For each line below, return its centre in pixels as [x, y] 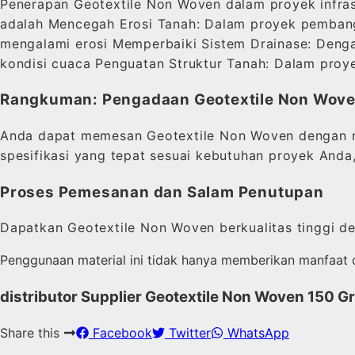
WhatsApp [256, 332]
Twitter [188, 332]
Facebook [120, 332]
